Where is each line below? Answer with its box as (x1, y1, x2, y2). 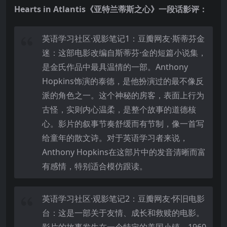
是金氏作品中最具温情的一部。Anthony (42, 61, 188, 72)
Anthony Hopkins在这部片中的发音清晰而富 (42, 146, 206, 158)
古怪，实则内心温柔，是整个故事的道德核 (42, 103, 196, 115)
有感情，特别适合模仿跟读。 (42, 160, 147, 172)
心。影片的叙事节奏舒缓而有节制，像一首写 (42, 118, 204, 129)
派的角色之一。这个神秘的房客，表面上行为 (42, 89, 204, 101)
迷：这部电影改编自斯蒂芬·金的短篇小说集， (42, 47, 206, 58)
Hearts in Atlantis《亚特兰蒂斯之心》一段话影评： (14, 3, 207, 15)
